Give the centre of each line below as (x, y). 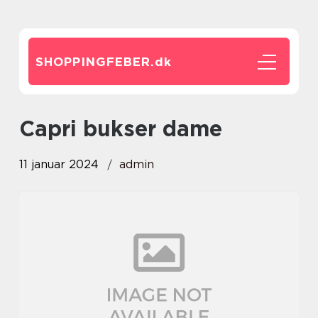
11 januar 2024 (59, 164)
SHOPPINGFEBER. (95, 62)
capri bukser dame (128, 128)
